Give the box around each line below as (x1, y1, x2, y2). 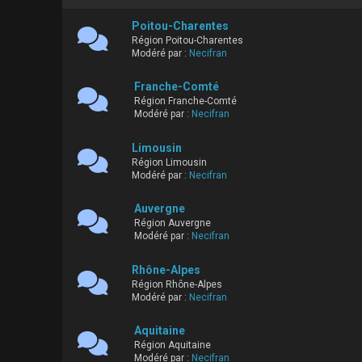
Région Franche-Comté (133, 95, 237, 107)
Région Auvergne (133, 217, 211, 229)
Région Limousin (131, 157, 207, 169)
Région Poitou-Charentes (131, 35, 243, 47)
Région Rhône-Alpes (131, 279, 222, 291)
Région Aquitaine (133, 339, 211, 351)
